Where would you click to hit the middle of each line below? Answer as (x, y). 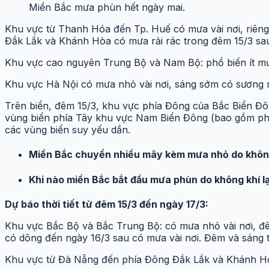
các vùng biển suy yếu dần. (68, 130)
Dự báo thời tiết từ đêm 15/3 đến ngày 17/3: (107, 204)
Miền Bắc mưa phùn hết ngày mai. (107, 8)
